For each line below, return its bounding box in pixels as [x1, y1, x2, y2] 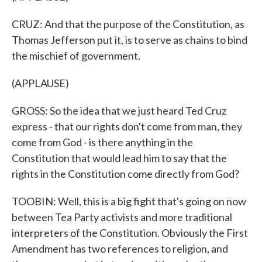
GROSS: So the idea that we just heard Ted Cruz [12, 104, 226, 117]
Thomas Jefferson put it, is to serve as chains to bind [12, 33, 247, 46]
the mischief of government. [12, 49, 140, 62]
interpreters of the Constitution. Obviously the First [12, 226, 248, 239]
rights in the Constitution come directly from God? [12, 167, 239, 180]
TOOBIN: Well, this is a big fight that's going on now [12, 195, 246, 208]
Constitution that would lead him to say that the [12, 151, 227, 164]
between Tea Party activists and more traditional [12, 211, 232, 223]
